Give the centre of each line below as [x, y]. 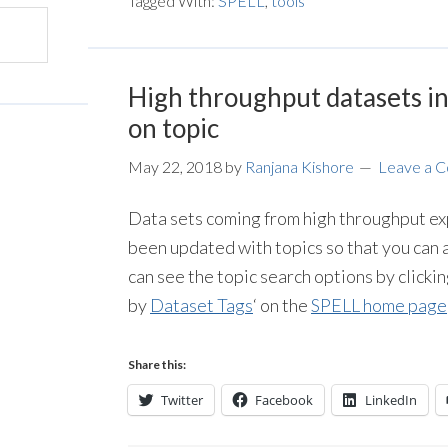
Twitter [182, 400]
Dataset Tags [201, 305]
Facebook [284, 400]
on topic [173, 128]
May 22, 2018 [175, 166]
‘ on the [282, 305]
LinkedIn [391, 400]
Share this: [157, 364]
